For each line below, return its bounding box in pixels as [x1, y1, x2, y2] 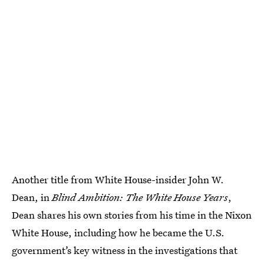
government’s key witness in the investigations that [12, 243, 237, 258]
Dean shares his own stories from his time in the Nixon [12, 208, 252, 222]
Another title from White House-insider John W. [12, 173, 224, 187]
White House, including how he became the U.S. [12, 226, 225, 240]
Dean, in [12, 190, 52, 204]
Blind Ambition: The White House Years [52, 190, 228, 204]
